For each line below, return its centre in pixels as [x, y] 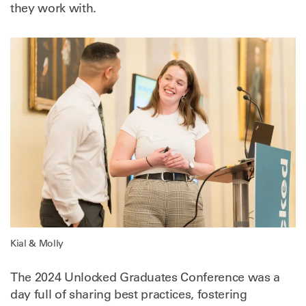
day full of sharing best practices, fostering [129, 295]
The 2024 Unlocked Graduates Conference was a [145, 278]
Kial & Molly [37, 244]
